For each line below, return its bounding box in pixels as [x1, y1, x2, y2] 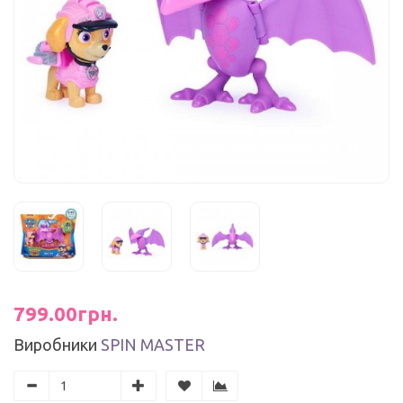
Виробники [13, 336, 97, 354]
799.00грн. [13, 302, 118, 325]
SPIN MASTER [101, 336, 205, 354]
